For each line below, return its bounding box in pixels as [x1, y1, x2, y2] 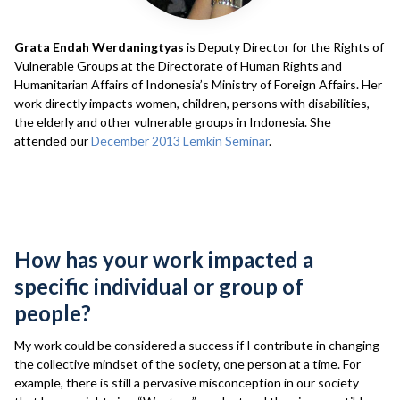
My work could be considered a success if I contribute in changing [14, 337, 379, 353]
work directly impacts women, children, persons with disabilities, [14, 96, 370, 111]
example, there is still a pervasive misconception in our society [14, 375, 359, 390]
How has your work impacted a [14, 246, 313, 272]
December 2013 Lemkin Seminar [91, 133, 269, 148]
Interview [14, 206, 69, 221]
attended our [14, 133, 91, 148]
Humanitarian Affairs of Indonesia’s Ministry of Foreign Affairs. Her [14, 77, 382, 92]
